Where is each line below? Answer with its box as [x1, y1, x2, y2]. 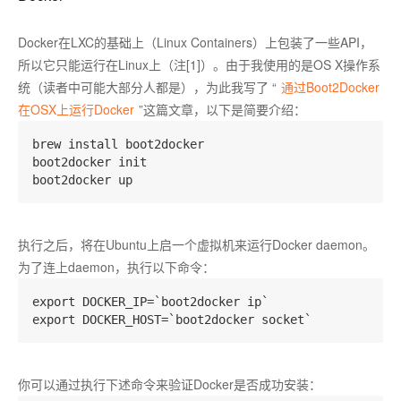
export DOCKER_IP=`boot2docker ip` [32, 294, 283, 309]
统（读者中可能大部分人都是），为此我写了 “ [18, 78, 277, 96]
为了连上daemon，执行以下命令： [18, 258, 215, 276]
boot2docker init [32, 155, 161, 169]
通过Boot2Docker [281, 78, 380, 96]
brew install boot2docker [32, 137, 204, 151]
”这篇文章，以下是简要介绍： [139, 100, 306, 118]
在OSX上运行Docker [18, 100, 134, 118]
